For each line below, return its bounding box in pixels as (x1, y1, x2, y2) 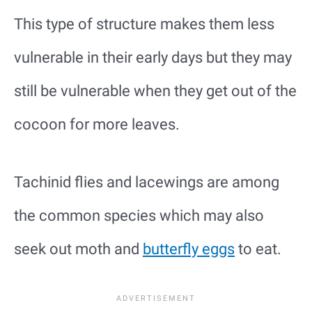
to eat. (235, 240, 281, 258)
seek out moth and (14, 240, 143, 258)
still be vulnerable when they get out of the (14, 81, 297, 100)
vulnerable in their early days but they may (14, 48, 292, 66)
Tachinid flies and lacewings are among (14, 173, 279, 191)
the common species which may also (14, 207, 264, 224)
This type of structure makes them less (14, 15, 274, 33)
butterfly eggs (143, 240, 235, 258)
